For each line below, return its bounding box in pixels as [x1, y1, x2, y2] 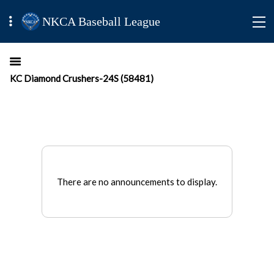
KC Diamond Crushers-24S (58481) [10, 73, 154, 84]
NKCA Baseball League [42, 15, 161, 28]
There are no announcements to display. [57, 176, 217, 187]
